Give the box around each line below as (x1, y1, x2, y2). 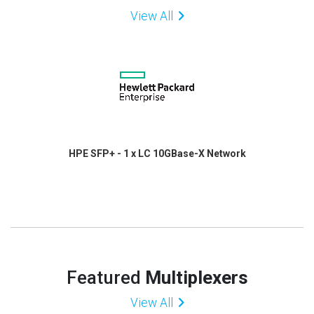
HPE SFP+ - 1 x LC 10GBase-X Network (68, 147, 246, 159)
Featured (66, 267, 145, 289)
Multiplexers (144, 267, 248, 289)
